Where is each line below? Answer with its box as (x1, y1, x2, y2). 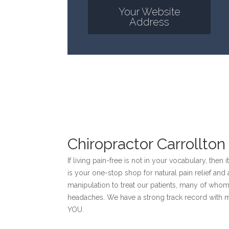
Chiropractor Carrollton (67, 135, 225, 153)
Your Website (118, 6, 180, 18)
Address (129, 16, 169, 28)
